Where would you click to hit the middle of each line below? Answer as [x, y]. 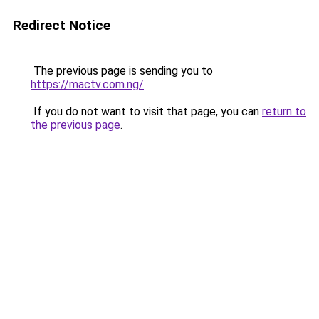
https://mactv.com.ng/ [87, 84]
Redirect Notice [62, 25]
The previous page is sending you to [122, 71]
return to [284, 111]
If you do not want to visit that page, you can [146, 111]
